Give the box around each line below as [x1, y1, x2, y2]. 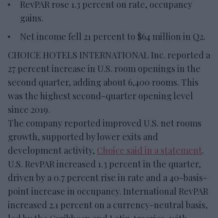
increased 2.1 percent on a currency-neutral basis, [8, 199, 208, 211]
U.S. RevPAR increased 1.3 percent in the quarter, [8, 158, 201, 170]
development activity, [8, 145, 97, 157]
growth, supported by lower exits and [8, 131, 158, 143]
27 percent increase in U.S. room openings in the [8, 63, 200, 75]
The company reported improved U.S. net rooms [8, 117, 201, 129]
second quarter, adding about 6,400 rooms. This [8, 76, 199, 89]
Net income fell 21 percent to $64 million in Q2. [20, 31, 205, 43]
